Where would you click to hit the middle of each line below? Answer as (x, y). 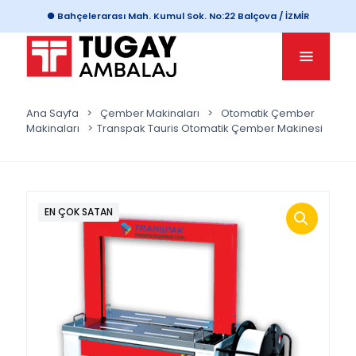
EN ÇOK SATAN (79, 212)
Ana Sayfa (52, 113)
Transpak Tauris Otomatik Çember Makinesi (210, 128)
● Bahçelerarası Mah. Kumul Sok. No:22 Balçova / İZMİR (178, 16)
